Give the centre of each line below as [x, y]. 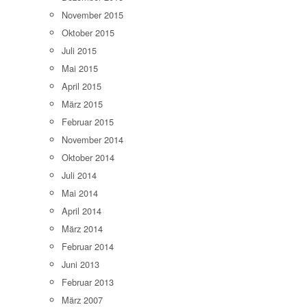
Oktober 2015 [88, 33]
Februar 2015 [88, 122]
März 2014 [82, 229]
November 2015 [93, 15]
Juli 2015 [79, 51]
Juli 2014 [79, 175]
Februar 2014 [88, 247]
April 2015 [82, 86]
